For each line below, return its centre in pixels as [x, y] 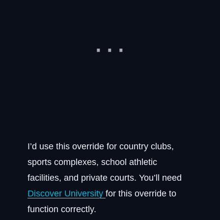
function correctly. [62, 209]
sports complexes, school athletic [92, 162]
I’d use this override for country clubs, [101, 146]
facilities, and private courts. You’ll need [105, 178]
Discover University [67, 193]
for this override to [141, 193]
